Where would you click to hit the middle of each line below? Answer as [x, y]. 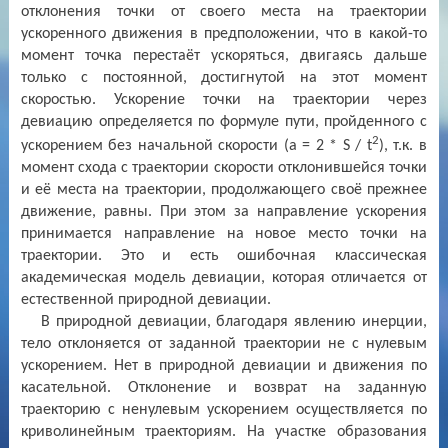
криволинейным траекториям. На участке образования [223, 431]
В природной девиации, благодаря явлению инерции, [233, 321]
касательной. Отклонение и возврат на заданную [223, 387]
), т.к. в [402, 145]
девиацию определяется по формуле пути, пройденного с [223, 121]
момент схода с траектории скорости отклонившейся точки [223, 167]
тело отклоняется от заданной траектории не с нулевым [223, 343]
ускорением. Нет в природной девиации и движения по [223, 365]
